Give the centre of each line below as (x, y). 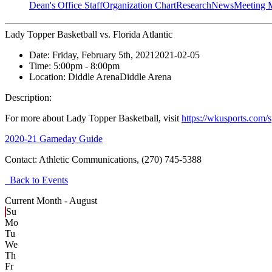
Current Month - (37, 201)
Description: (28, 98)
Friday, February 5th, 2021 (104, 55)
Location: (49, 77)
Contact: (22, 160)
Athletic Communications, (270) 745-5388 (120, 160)
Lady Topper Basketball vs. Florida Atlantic (89, 35)
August (83, 201)
